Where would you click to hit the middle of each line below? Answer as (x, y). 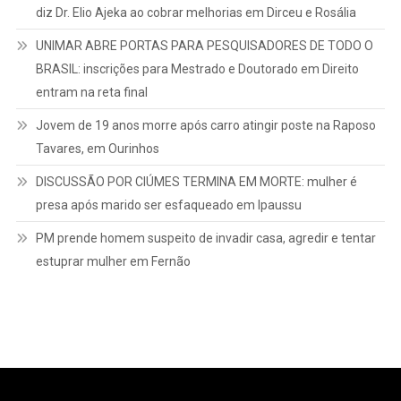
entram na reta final (91, 92)
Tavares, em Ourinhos (97, 148)
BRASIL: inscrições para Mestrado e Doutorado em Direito (197, 68)
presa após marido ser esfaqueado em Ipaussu (168, 205)
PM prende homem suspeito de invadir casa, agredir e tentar (205, 238)
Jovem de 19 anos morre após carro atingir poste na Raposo (205, 125)
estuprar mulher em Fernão (113, 261)
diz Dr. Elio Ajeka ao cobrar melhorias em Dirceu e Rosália (196, 12)
